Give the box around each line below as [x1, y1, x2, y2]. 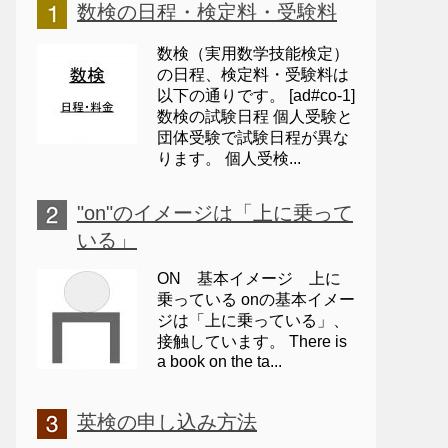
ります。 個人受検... [157, 150, 301, 167]
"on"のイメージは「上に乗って [77, 202, 353, 224]
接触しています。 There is [157, 333, 347, 350]
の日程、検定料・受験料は [157, 66, 349, 83]
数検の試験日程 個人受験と [157, 108, 353, 125]
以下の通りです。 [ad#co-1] [157, 87, 355, 104]
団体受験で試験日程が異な [157, 129, 349, 146]
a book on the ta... [157, 353, 282, 370]
